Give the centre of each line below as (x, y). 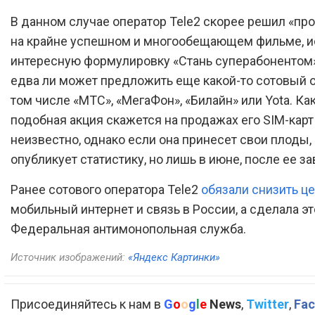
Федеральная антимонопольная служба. (128, 229)
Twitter (268, 304)
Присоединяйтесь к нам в (87, 304)
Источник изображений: (69, 257)
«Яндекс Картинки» (174, 257)
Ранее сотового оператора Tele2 (106, 189)
